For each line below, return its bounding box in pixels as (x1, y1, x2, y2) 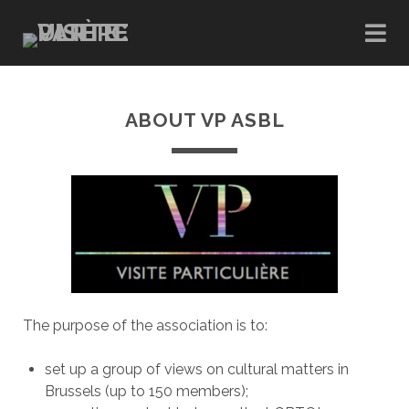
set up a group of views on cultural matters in (44, 361, 349, 378)
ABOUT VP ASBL (124, 109, 285, 131)
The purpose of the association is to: (22, 317, 267, 334)
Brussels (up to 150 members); (44, 383, 248, 400)
